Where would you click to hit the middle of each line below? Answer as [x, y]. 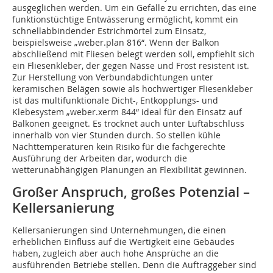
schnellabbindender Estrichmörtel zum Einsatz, [109, 30]
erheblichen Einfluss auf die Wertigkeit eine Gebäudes [123, 241]
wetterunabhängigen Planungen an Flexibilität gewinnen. [129, 169]
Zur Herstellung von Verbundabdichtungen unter [113, 77]
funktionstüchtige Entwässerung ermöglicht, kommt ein [125, 19]
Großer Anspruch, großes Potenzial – [131, 192]
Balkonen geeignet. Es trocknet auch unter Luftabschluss [128, 123]
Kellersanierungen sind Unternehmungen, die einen [119, 230]
